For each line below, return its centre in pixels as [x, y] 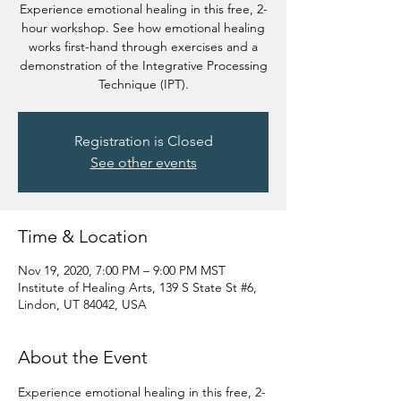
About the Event [83, 357]
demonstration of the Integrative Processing [143, 65]
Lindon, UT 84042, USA [82, 304]
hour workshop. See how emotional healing [143, 28]
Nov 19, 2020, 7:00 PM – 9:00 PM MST [122, 270]
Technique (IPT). [143, 84]
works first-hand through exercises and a [143, 47]
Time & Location [83, 236]
